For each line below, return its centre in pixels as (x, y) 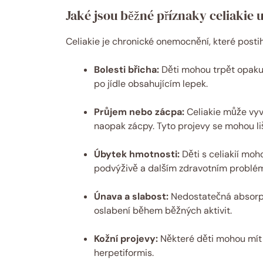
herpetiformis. (124, 252)
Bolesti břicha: (127, 69)
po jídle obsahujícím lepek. (151, 83)
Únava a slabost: (131, 196)
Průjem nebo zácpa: (139, 112)
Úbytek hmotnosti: (137, 154)
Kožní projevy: (126, 238)
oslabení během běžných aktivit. (163, 210)
